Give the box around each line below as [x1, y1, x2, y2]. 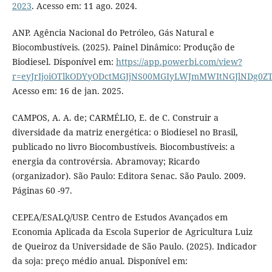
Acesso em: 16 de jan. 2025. [12, 84, 124, 97]
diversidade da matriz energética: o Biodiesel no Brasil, [12, 126, 238, 138]
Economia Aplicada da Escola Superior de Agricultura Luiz [12, 225, 253, 237]
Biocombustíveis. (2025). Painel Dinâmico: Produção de [12, 41, 235, 53]
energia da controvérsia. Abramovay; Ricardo [12, 155, 200, 167]
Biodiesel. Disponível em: [12, 55, 116, 67]
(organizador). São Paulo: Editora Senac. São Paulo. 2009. [12, 169, 246, 182]
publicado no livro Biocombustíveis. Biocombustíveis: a [12, 140, 235, 152]
